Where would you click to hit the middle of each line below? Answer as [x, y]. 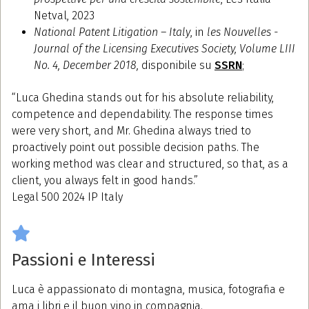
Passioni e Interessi [83, 260]
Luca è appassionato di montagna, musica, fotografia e [148, 289]
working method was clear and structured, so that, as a [150, 163]
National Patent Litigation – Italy [112, 32]
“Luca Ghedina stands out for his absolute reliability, [143, 97]
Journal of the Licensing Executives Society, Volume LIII [165, 49]
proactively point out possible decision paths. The [136, 147]
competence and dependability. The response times [142, 114]
